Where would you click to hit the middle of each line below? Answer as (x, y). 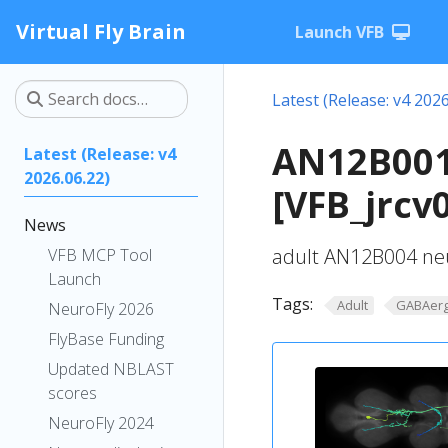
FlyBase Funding (106, 339)
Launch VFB (339, 32)
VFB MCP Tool (100, 255)
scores (72, 393)
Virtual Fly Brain (101, 31)
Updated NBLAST (111, 369)
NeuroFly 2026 (101, 309)
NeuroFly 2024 (101, 423)
